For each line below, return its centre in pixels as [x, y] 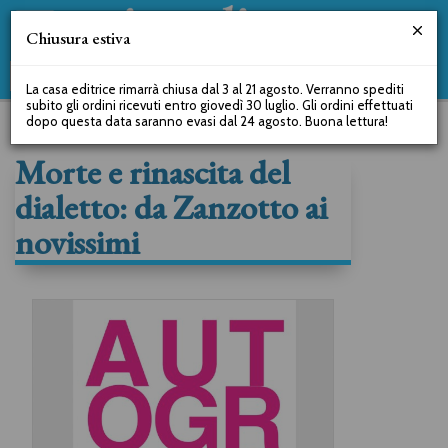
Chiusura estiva [78, 38]
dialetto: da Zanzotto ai [171, 207]
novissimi [77, 242]
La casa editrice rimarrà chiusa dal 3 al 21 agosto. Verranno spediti [215, 89]
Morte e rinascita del [152, 172]
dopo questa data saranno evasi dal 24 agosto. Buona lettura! [207, 121]
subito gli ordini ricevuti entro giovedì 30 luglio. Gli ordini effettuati [219, 105]
